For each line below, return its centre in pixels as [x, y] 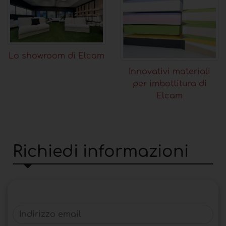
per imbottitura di [169, 84]
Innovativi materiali [169, 72]
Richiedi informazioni [101, 152]
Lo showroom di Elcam [56, 56]
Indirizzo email [43, 211]
